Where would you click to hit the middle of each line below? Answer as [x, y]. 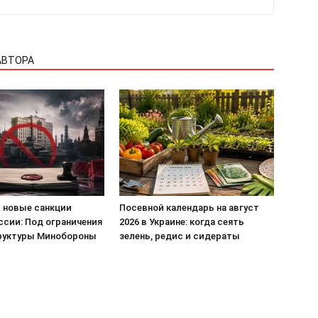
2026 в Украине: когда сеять [182, 221]
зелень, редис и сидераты [180, 236]
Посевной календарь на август [189, 207]
